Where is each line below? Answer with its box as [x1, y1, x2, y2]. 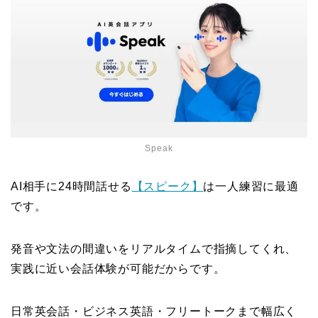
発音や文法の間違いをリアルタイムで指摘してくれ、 [11, 242, 297, 255]
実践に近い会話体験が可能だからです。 [11, 262, 226, 275]
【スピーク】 [131, 180, 204, 192]
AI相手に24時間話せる [11, 180, 132, 192]
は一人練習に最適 [203, 180, 299, 192]
